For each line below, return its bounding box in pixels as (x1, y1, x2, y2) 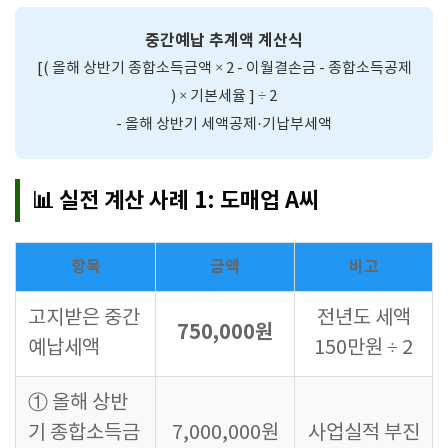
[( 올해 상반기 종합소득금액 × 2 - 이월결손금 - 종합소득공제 (36, 60, 412, 77)
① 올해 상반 (28, 392, 128, 415)
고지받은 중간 (28, 307, 140, 330)
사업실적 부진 (307, 422, 420, 445)
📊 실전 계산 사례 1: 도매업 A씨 (32, 188, 320, 214)
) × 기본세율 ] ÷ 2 (171, 88, 277, 105)
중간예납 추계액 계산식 (145, 31, 303, 51)
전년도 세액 (316, 307, 411, 330)
